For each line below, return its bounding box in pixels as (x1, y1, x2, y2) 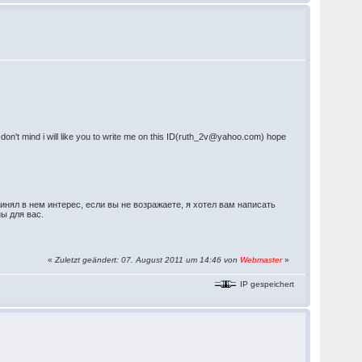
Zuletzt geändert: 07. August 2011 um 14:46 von (55, 255, 241, 264)
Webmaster (240, 255, 283, 264)
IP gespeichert (238, 279, 295, 288)
